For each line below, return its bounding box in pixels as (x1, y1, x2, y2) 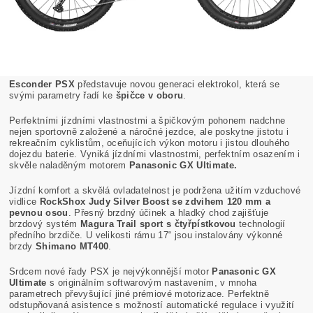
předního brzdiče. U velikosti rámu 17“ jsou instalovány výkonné (9, 229, 283, 240)
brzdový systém (9, 218, 78, 229)
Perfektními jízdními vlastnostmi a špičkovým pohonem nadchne (9, 115, 286, 126)
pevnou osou (9, 207, 68, 218)
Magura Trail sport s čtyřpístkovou (80, 218, 236, 229)
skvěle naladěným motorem (9, 159, 126, 170)
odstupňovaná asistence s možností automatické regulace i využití (9, 299, 295, 310)
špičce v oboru (115, 89, 184, 101)
